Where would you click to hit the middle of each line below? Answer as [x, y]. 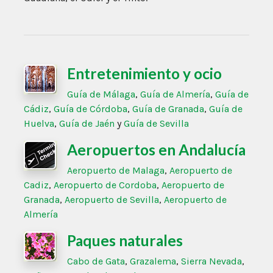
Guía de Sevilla [156, 123]
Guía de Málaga [101, 94]
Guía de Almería [175, 94]
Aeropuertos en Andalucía [156, 149]
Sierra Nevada [211, 261]
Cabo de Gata [96, 261]
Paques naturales [125, 240]
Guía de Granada [168, 108]
